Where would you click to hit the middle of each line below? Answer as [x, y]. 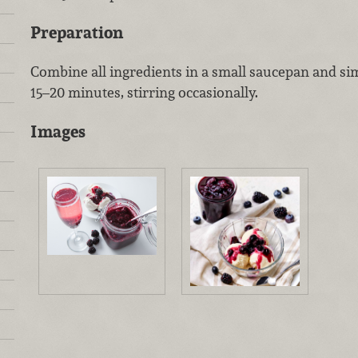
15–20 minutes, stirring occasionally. [144, 92]
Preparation [76, 33]
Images [58, 131]
